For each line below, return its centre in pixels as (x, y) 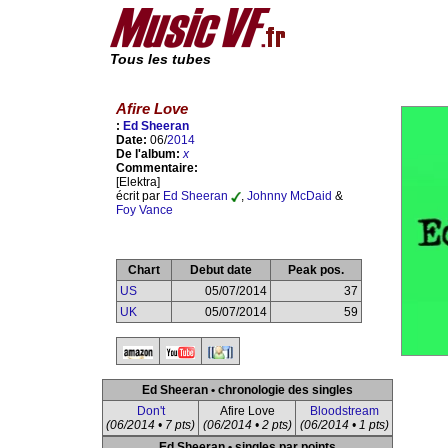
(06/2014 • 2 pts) (247, 425)
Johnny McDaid (289, 196)
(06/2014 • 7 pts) (150, 425)
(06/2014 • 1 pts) (344, 425)
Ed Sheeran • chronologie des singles (247, 390)
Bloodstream (344, 411)
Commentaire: (157, 168)
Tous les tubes (160, 59)
